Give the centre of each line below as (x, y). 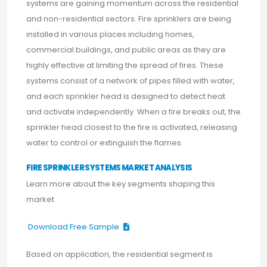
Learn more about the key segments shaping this (121, 184)
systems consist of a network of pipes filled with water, (131, 81)
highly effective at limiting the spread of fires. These (125, 65)
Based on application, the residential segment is (119, 254)
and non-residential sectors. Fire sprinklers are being (129, 19)
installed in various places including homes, (110, 34)
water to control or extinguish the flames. (105, 143)
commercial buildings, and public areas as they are (126, 50)
